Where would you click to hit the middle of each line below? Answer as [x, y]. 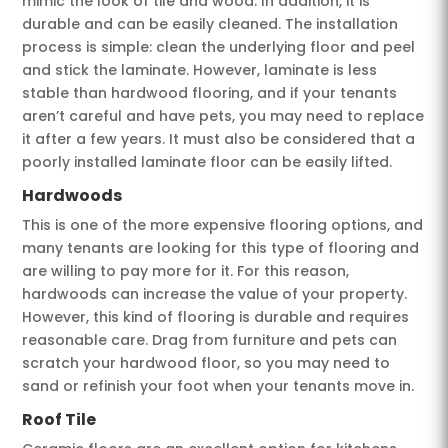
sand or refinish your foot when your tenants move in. [218, 385]
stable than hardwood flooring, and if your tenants [210, 92]
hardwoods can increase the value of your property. [215, 293]
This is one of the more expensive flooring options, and [223, 224]
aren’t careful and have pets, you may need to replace [223, 115]
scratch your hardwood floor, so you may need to [206, 362]
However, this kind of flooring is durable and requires [216, 316]
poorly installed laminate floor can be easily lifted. [207, 161]
